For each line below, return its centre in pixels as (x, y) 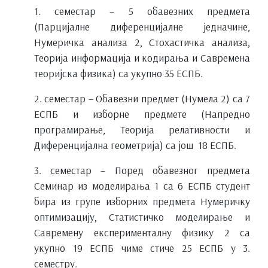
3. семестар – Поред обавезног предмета (142, 170)
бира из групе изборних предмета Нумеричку (142, 201)
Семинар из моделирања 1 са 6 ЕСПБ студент (142, 185)
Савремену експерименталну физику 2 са (142, 232)
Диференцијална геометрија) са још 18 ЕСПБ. (135, 144)
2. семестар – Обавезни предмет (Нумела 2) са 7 (142, 98)
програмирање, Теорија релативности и (142, 129)
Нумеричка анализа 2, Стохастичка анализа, (142, 42)
